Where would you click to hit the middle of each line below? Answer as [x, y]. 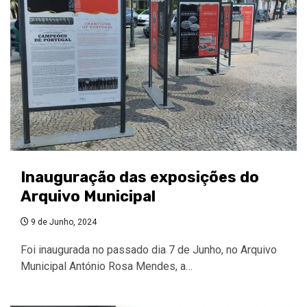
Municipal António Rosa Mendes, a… [107, 266]
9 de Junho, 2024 [63, 222]
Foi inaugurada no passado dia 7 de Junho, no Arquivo [149, 250]
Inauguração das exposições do [140, 177]
